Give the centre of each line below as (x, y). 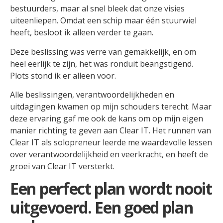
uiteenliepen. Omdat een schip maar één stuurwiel (103, 21)
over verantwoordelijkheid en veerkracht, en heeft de (109, 154)
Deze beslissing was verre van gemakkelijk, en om (103, 52)
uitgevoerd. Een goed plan (102, 208)
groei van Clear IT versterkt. (62, 166)
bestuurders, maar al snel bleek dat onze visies (97, 9)
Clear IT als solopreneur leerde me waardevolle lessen (111, 142)
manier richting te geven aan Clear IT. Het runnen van (111, 130)
